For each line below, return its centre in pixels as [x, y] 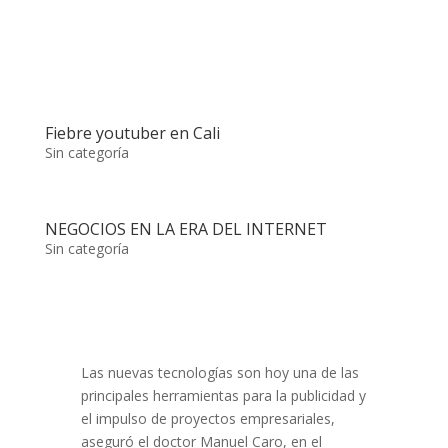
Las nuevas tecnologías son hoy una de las [219, 373]
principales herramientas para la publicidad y [223, 396]
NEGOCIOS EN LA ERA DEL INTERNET [185, 229]
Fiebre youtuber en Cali [132, 133]
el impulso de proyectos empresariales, [207, 419]
